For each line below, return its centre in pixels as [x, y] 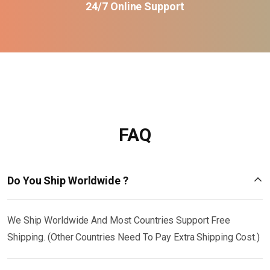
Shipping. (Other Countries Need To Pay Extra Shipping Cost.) [133, 237]
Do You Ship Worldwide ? [68, 180]
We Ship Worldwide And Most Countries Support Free [119, 220]
